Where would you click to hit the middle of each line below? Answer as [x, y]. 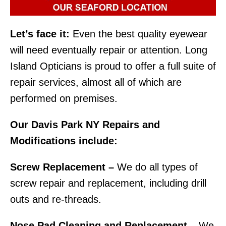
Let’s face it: [40, 34]
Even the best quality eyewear [138, 34]
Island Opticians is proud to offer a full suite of [113, 66]
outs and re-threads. [56, 199]
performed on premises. [64, 98]
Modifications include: [64, 140]
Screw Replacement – [62, 167]
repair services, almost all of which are [96, 82]
